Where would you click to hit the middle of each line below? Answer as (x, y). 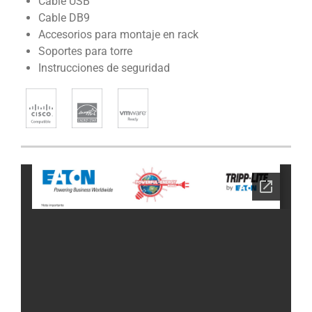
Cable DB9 (64, 18)
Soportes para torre (85, 52)
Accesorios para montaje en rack (118, 35)
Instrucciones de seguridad (104, 68)
